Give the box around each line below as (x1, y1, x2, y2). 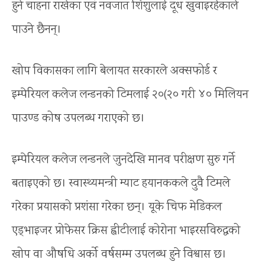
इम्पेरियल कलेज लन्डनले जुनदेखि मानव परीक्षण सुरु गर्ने (12, 151, 235, 169)
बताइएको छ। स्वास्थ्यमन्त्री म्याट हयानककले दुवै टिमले (12, 174, 230, 192)
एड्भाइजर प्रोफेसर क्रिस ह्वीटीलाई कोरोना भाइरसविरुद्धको (12, 222, 240, 240)
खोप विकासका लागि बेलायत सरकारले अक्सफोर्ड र (12, 62, 217, 80)
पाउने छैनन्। (12, 21, 62, 38)
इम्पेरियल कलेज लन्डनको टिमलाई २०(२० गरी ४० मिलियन (12, 86, 248, 104)
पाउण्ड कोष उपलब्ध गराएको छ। (12, 109, 145, 127)
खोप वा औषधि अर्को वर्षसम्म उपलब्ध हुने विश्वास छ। (12, 245, 227, 263)
